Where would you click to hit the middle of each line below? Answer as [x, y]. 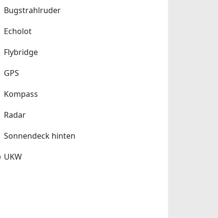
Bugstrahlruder [33, 10]
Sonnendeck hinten [40, 136]
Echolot [18, 31]
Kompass [21, 94]
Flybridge [21, 52]
